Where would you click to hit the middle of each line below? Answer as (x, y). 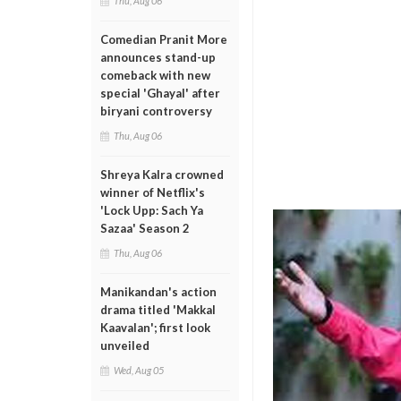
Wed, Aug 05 (139, 370)
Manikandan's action (158, 292)
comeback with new (155, 75)
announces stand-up (158, 57)
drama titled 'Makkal (158, 310)
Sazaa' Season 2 (145, 228)
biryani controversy (156, 111)
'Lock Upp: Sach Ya (152, 210)
